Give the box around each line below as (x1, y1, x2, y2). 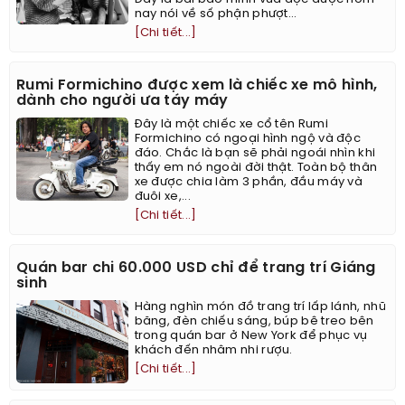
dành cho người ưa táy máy (16, 93, 229, 109)
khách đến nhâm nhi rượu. (134, 344, 293, 357)
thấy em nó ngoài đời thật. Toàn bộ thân (134, 162, 378, 174)
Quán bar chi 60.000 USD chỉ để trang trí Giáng (16, 260, 376, 277)
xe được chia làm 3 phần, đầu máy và (134, 176, 363, 189)
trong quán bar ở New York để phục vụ (134, 330, 368, 343)
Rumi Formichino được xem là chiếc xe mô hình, (16, 78, 378, 94)
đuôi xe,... (134, 191, 191, 203)
